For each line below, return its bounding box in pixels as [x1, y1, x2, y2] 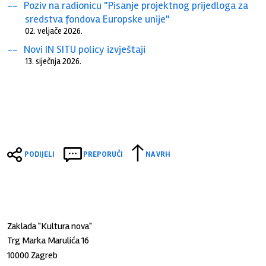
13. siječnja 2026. [25, 56, 82, 66]
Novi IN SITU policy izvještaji [24, 42, 146, 56]
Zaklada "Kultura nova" [7, 220, 93, 232]
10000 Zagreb [7, 249, 58, 261]
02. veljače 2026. [25, 26, 83, 36]
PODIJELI [24, 149, 55, 159]
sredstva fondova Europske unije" [25, 12, 170, 26]
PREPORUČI [83, 149, 123, 159]
